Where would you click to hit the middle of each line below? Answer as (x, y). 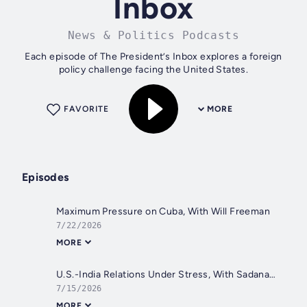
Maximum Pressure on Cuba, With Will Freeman (163, 212)
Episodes (46, 177)
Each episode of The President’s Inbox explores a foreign (153, 57)
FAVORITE (86, 109)
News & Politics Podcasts (153, 36)
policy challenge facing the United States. (153, 70)
